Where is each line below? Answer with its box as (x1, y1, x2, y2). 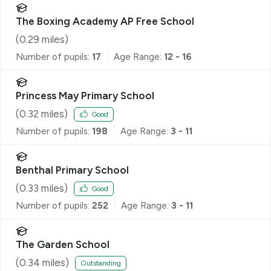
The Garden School (16, 238, 109, 250)
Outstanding (80, 258, 121, 267)
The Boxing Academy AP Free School (16, 15, 194, 27)
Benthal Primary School (16, 164, 129, 176)
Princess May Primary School (16, 90, 154, 102)
